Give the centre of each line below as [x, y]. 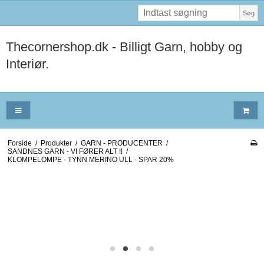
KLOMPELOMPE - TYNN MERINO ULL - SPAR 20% [90, 159]
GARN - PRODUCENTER [121, 143]
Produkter [56, 143]
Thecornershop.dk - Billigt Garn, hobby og [124, 47]
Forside [19, 143]
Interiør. [27, 64]
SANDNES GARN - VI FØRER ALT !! [65, 151]
